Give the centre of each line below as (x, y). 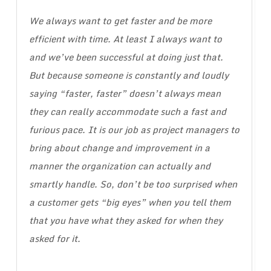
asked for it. (54, 239)
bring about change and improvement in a (119, 148)
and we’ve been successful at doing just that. (126, 57)
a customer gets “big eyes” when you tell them (130, 202)
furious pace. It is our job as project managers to (134, 130)
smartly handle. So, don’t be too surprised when (133, 184)
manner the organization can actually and (119, 166)
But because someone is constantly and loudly (129, 75)
